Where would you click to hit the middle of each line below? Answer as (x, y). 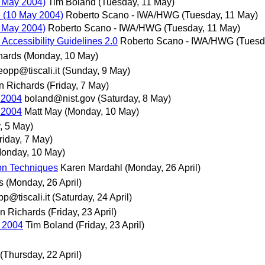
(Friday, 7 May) (78, 86)
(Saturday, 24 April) (92, 197)
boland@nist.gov (60, 99)
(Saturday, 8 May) (134, 99)
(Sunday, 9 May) (96, 70)
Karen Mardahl (91, 167)
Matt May (43, 112)
